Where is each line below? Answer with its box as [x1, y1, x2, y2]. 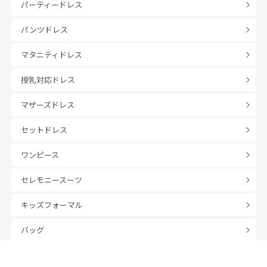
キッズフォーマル [21, 199, 83, 210]
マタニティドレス [21, 49, 83, 60]
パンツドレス [21, 24, 69, 35]
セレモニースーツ [21, 174, 83, 185]
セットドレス [21, 124, 68, 135]
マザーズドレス [21, 99, 75, 110]
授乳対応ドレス [21, 74, 76, 85]
